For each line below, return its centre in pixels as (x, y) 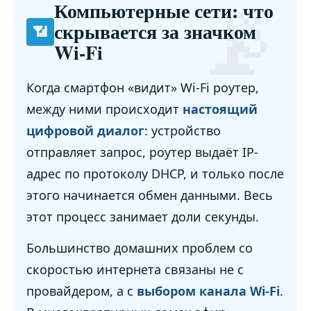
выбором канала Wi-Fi (208, 291)
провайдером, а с (82, 291)
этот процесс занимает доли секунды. (143, 217)
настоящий (220, 109)
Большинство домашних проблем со (140, 248)
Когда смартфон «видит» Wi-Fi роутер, (143, 88)
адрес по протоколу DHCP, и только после (155, 174)
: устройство (183, 131)
